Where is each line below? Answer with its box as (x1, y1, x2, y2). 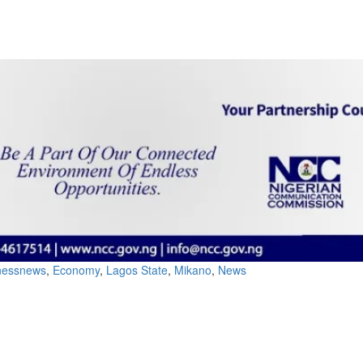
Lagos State (106, 262, 168, 279)
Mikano (174, 262, 211, 279)
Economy (53, 262, 100, 279)
